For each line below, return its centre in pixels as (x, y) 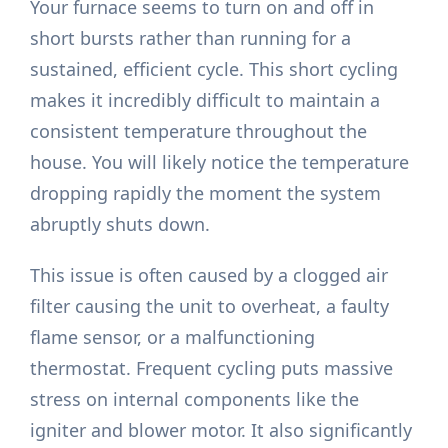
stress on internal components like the (195, 399)
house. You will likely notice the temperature (220, 162)
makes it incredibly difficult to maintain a (205, 100)
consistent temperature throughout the (199, 131)
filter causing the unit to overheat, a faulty (210, 306)
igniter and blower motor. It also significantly (221, 430)
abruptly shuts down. (120, 224)
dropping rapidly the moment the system (206, 193)
